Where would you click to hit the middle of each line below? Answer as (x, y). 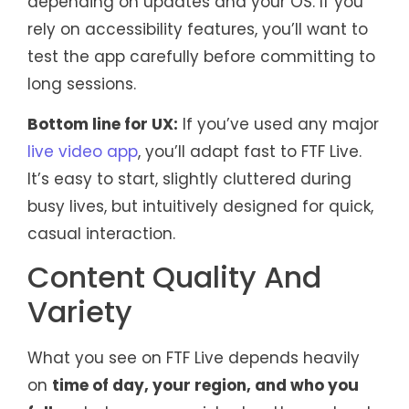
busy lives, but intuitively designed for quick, (200, 206)
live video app (83, 151)
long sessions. (82, 84)
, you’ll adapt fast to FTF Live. (250, 151)
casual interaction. (101, 233)
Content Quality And (174, 278)
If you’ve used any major (278, 124)
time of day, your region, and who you (205, 386)
